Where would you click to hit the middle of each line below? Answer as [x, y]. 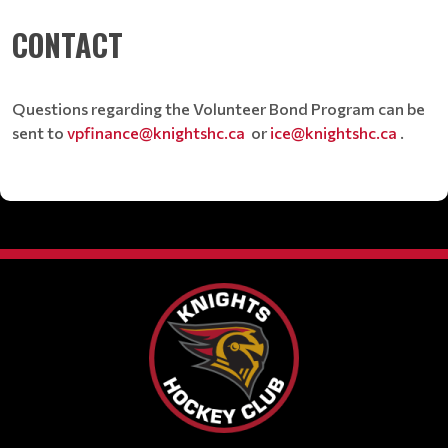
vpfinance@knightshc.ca [156, 132]
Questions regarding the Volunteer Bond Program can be [218, 108]
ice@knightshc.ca [333, 132]
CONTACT [67, 44]
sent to [39, 132]
